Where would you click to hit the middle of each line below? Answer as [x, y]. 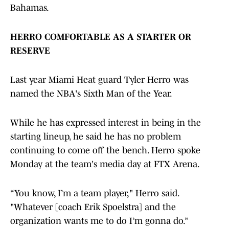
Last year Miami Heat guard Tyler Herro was [99, 80]
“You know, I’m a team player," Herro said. [95, 193]
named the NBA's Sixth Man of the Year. [91, 94]
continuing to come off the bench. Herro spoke [105, 151]
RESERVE [30, 51]
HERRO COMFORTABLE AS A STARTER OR [101, 37]
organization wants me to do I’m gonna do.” [99, 221]
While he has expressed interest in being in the [106, 123]
